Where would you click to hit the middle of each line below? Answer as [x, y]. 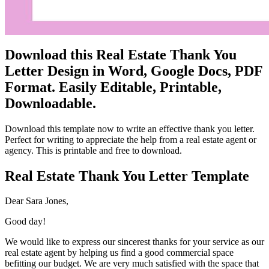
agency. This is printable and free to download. [93, 150]
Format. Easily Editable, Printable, [113, 87]
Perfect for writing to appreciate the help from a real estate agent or [131, 139]
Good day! [28, 222]
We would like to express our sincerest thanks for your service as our [134, 242]
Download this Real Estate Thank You [121, 54]
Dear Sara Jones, [37, 201]
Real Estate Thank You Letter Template [127, 176]
